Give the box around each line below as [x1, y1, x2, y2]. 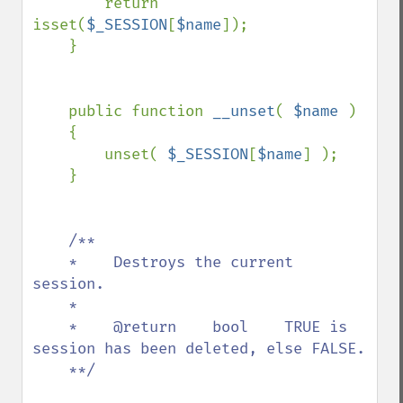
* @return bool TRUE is [32, 318, 68, 336]
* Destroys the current [32, 253, 68, 272]
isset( [32, 15, 86, 34]
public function [68, 102, 212, 121]
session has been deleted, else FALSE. [32, 339, 365, 358]
